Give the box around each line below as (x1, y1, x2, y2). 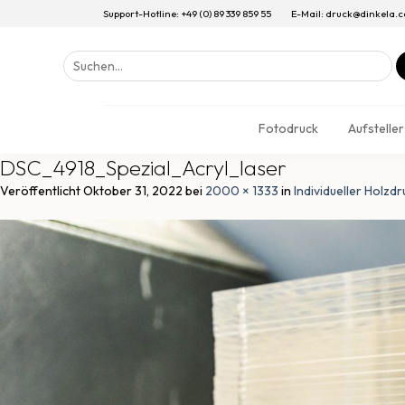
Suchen (62, 52, 104, 66)
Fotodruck (258, 120, 318, 137)
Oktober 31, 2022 (83, 183, 183, 199)
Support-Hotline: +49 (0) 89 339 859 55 (103, 7, 271, 20)
